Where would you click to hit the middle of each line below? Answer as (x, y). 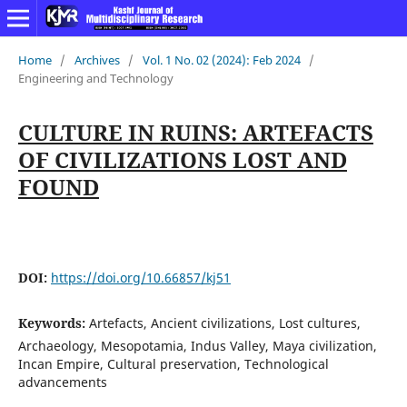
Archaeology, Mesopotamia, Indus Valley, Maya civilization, (197, 345)
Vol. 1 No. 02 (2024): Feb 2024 (221, 60)
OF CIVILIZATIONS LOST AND (182, 159)
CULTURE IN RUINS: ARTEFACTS (195, 132)
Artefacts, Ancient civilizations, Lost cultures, (224, 323)
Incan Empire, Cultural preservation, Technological (173, 363)
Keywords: (53, 323)
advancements (62, 382)
